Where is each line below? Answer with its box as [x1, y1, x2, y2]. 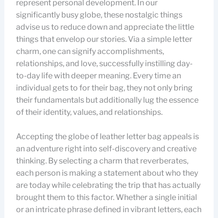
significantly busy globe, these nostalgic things [16, 10, 182, 19]
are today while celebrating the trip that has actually [16, 181, 200, 190]
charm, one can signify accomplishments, [16, 47, 164, 56]
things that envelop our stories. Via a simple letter [16, 35, 192, 44]
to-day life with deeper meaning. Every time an [16, 71, 181, 80]
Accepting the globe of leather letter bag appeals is [16, 132, 199, 141]
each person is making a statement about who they [16, 168, 198, 178]
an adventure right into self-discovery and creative [16, 144, 197, 153]
